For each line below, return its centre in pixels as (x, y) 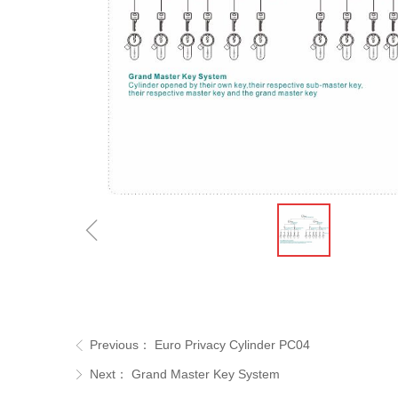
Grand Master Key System (206, 374)
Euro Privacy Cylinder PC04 (232, 345)
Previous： (120, 345)
